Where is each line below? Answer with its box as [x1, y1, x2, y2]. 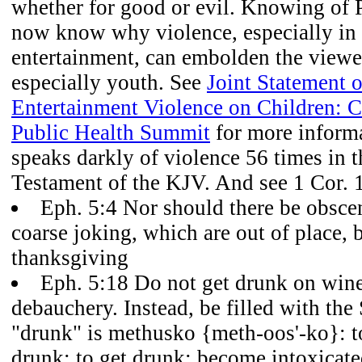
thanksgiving [11, 246, 128, 270]
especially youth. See [11, 70, 207, 95]
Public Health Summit [11, 120, 210, 145]
